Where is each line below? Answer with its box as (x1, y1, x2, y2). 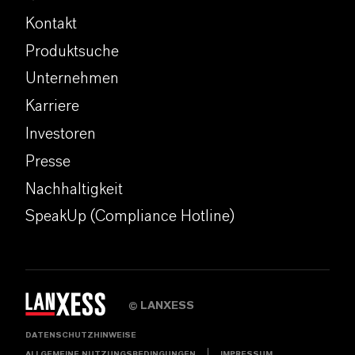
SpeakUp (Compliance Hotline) (25, 208, 235, 225)
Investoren (25, 125, 96, 142)
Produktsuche (25, 43, 119, 59)
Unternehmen (25, 71, 119, 87)
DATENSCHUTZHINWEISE (25, 331, 136, 339)
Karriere (25, 98, 79, 115)
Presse (25, 153, 71, 170)
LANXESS (140, 300, 194, 312)
